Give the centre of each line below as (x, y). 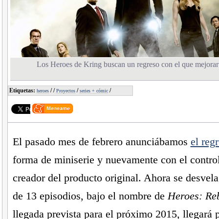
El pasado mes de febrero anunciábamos (101, 142)
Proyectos (66, 91)
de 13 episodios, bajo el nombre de (90, 196)
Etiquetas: (23, 91)
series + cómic (94, 91)
